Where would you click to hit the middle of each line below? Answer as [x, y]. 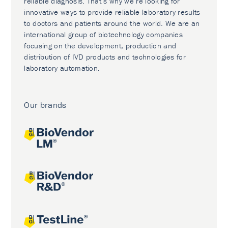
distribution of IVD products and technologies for [105, 57]
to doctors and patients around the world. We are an [112, 23]
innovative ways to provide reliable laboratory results [112, 12]
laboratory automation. [62, 68]
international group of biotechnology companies [104, 34]
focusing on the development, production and [100, 46]
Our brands [45, 105]
